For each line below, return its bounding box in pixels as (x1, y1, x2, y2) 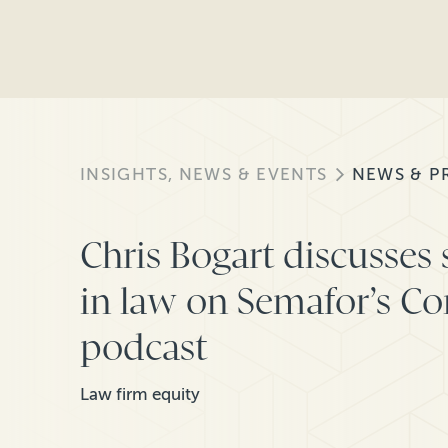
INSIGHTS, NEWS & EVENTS (80, 164, 328, 185)
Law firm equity (80, 384, 200, 406)
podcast (80, 326, 207, 370)
